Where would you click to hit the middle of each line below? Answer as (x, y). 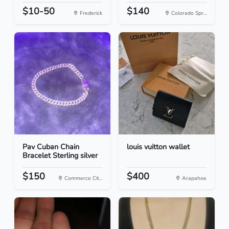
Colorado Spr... (188, 13)
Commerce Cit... (83, 178)
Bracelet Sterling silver (60, 156)
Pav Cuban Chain (51, 147)
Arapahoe (193, 178)
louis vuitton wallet (158, 147)
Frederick (90, 13)
